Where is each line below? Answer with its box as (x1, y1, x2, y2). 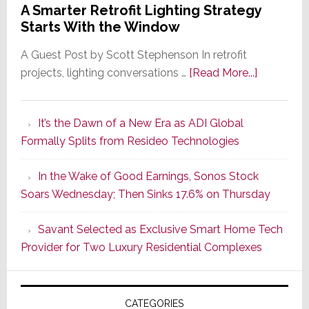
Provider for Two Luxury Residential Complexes (20, 240, 262, 254)
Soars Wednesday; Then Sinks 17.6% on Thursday (20, 187, 270, 201)
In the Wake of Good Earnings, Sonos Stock (37, 169, 259, 183)
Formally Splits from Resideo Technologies (20, 134, 239, 148)
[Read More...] (188, 66, 257, 79)
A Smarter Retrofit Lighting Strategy (20, 1, 261, 19)
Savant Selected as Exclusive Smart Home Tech (37, 222, 283, 236)
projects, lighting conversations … (20, 66, 189, 79)
